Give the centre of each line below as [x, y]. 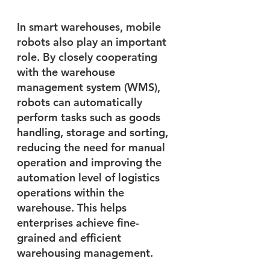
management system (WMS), [90, 87]
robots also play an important [93, 42]
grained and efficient [71, 237]
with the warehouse [67, 72]
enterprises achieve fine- [78, 222]
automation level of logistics [90, 177]
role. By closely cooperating [89, 57]
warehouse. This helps [73, 207]
